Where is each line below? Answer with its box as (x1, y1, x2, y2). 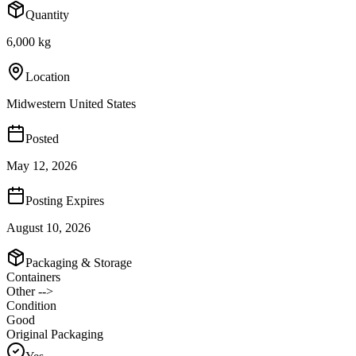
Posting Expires (25, 193, 104, 207)
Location (25, 69, 70, 83)
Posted (25, 131, 59, 145)
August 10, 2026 (6, 220, 91, 234)
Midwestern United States (6, 96, 136, 110)
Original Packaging (6, 327, 103, 341)
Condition (6, 298, 56, 312)
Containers (6, 269, 60, 284)
